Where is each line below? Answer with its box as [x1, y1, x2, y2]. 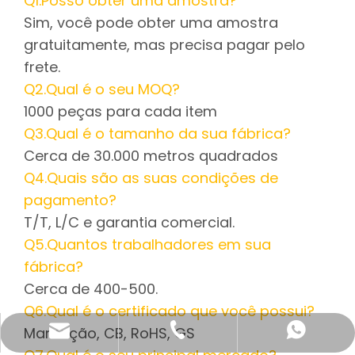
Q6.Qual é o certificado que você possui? [24, 301, 315, 321]
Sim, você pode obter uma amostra [24, 13, 278, 32]
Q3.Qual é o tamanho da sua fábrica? [24, 124, 291, 143]
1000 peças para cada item [24, 101, 217, 121]
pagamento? [24, 190, 116, 210]
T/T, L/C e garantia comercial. [24, 212, 235, 232]
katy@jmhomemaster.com [101, 325, 254, 341]
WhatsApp [149, 325, 206, 341]
